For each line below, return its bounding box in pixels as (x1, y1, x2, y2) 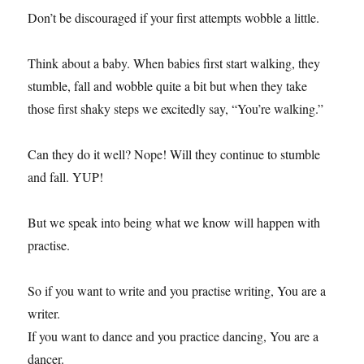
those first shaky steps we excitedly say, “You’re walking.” (28, 99, 324, 117)
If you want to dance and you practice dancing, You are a (28, 327, 319, 344)
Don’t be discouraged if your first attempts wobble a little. (28, 8, 320, 26)
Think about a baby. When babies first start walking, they (28, 54, 321, 71)
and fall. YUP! (28, 167, 104, 185)
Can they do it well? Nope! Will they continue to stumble (28, 145, 321, 162)
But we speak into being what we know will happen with (28, 213, 321, 231)
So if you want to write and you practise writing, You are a (28, 281, 327, 299)
